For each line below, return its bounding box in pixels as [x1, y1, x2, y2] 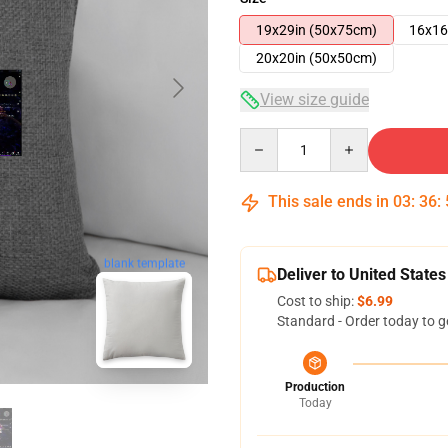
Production [285, 380, 345, 394]
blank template [103, 256, 185, 271]
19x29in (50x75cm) [256, 22, 377, 38]
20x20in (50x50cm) [256, 50, 377, 66]
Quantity [239, 129, 294, 145]
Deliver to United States [277, 265, 446, 284]
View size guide [260, 90, 369, 109]
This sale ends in [264, 192, 393, 211]
